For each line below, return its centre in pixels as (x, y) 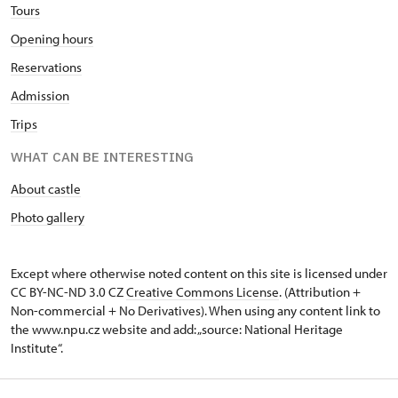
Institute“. (37, 348)
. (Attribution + (320, 292)
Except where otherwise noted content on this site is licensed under (199, 273)
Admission (40, 96)
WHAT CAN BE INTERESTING (102, 157)
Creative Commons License (203, 292)
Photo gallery (48, 217)
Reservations (46, 67)
